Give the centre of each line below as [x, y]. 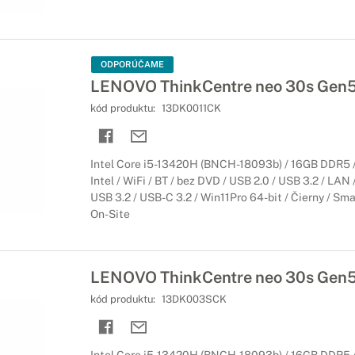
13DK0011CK [191, 108]
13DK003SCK [194, 299]
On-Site [110, 214]
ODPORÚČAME [132, 64]
